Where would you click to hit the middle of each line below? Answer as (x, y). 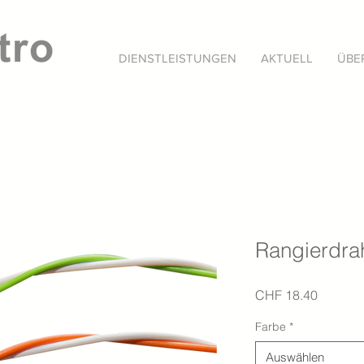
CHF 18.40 (286, 295)
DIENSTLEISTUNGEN (178, 58)
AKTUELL (287, 58)
